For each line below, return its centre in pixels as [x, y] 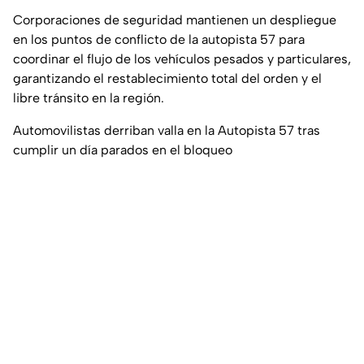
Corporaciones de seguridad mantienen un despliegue [175, 20]
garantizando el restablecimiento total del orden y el [167, 79]
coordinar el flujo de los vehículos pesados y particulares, [182, 59]
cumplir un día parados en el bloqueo [123, 150]
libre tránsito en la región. [89, 98]
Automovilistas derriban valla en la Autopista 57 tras [167, 131]
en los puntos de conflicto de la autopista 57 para [159, 40]
